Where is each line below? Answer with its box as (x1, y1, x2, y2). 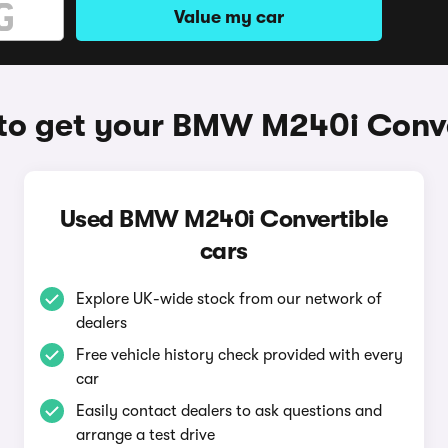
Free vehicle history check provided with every (75, 346, 403, 364)
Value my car (174, 7, 284, 27)
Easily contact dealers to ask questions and (75, 402, 382, 420)
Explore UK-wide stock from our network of (75, 290, 382, 308)
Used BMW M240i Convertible (59, 205, 388, 233)
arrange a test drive (75, 426, 215, 444)
